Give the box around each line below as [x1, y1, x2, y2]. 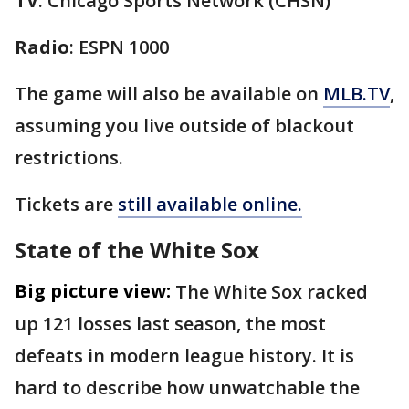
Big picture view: [15, 278, 171, 303]
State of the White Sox [15, 235, 259, 265]
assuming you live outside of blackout [15, 113, 354, 138]
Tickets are [15, 192, 118, 216]
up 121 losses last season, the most [15, 311, 326, 336]
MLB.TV [323, 81, 390, 106]
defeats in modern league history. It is [15, 343, 354, 368]
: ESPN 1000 [69, 35, 169, 59]
